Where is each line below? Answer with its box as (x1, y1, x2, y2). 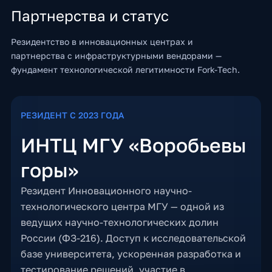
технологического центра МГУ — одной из (20, 200, 224, 212)
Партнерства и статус (10, 7, 169, 24)
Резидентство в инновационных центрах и (10, 36, 193, 47)
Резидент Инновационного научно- (20, 185, 192, 197)
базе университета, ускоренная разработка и (20, 248, 241, 260)
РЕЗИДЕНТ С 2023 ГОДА (20, 110, 124, 120)
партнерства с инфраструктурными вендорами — (10, 50, 222, 61)
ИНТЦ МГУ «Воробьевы (20, 134, 246, 157)
